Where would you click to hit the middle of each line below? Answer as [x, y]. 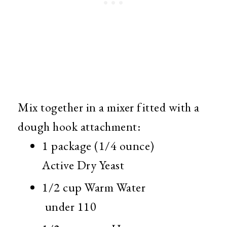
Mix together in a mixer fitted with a [109, 107]
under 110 [69, 207]
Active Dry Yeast [83, 165]
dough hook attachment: [79, 127]
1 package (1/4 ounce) [98, 146]
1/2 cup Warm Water [94, 187]
